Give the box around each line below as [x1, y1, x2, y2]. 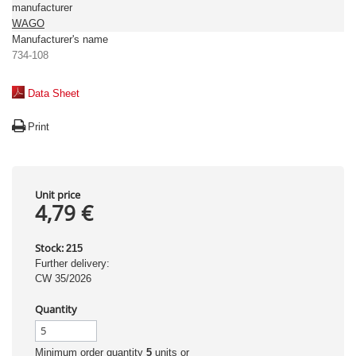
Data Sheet [28, 87, 79, 99]
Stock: [35, 241, 64, 255]
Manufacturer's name [12, 33, 108, 45]
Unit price [35, 188, 80, 202]
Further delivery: [35, 257, 110, 269]
